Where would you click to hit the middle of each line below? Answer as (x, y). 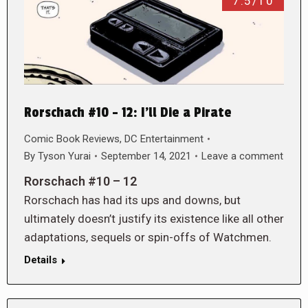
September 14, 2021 (146, 156)
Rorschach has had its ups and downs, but (132, 200)
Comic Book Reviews (72, 139)
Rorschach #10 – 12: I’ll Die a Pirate (128, 112)
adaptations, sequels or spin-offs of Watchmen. (148, 237)
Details (41, 260)
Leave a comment (242, 156)
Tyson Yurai (64, 156)
